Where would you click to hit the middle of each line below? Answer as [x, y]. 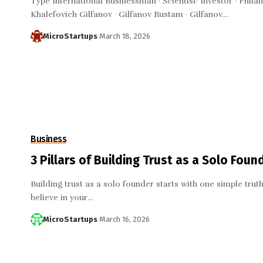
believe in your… [62, 197]
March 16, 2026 [124, 219]
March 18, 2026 [125, 36]
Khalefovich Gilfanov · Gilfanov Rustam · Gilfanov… [129, 15]
